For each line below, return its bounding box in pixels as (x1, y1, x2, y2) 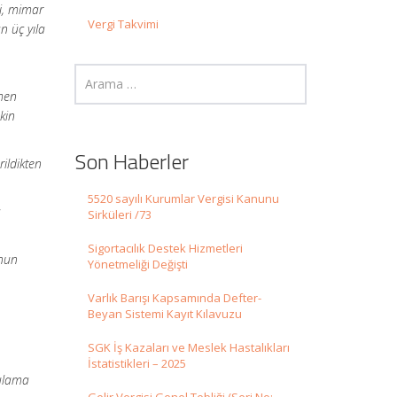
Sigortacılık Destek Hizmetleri (87, 240, 243, 257)
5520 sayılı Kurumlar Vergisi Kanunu (87, 191, 279, 207)
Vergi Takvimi (87, 16, 159, 33)
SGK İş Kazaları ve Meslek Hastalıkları (87, 339, 290, 356)
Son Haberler (74, 145, 189, 178)
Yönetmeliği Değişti (87, 256, 188, 273)
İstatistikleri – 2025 (87, 355, 186, 372)
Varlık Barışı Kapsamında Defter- (87, 290, 261, 307)
